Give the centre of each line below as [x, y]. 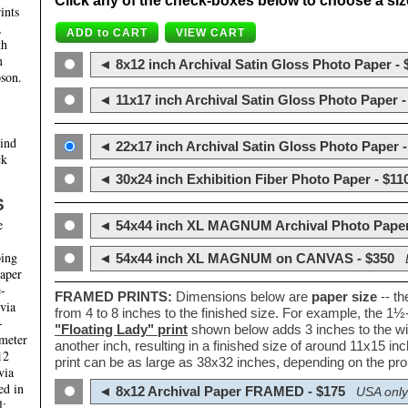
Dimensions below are [242, 297]
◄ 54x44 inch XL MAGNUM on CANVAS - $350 [245, 259]
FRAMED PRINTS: [113, 297]
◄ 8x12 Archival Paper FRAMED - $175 [220, 392]
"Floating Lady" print [121, 330]
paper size [344, 297]
